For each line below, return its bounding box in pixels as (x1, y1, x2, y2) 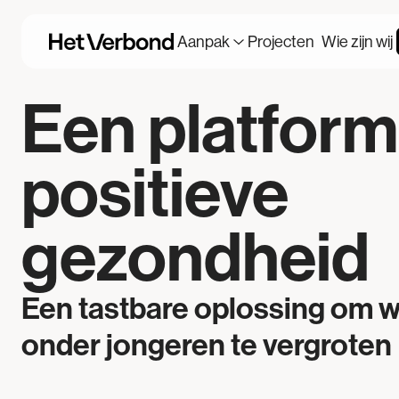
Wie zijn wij (322, 31, 394, 51)
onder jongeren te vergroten (21, 327, 392, 364)
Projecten (248, 31, 315, 51)
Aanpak (177, 31, 231, 51)
